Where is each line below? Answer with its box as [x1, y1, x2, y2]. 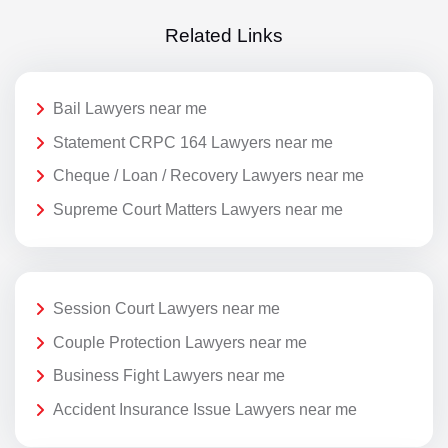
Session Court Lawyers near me [53, 299, 280, 317]
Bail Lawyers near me [53, 100, 207, 117]
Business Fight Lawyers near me [53, 367, 285, 385]
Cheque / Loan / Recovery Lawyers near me [53, 167, 364, 185]
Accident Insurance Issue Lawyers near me [53, 400, 357, 418]
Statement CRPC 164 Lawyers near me [53, 133, 333, 151]
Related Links [165, 24, 283, 46]
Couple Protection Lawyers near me [53, 333, 307, 351]
